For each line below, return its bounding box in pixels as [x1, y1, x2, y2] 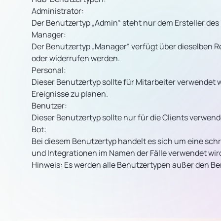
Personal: [32, 65, 66, 75]
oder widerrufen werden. [32, 53, 120, 64]
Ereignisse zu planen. [32, 88, 108, 99]
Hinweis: [32, 159, 63, 170]
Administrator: [32, 5, 84, 16]
